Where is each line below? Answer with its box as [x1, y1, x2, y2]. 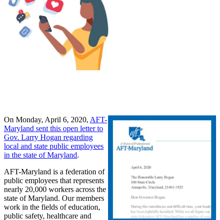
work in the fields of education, [4, 203, 100, 212]
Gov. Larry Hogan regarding [4, 133, 93, 142]
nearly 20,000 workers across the [4, 185, 106, 194]
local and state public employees [4, 142, 104, 151]
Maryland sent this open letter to [4, 124, 103, 133]
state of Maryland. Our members [4, 194, 104, 203]
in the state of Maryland [4, 151, 77, 160]
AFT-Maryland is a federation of [4, 167, 105, 176]
